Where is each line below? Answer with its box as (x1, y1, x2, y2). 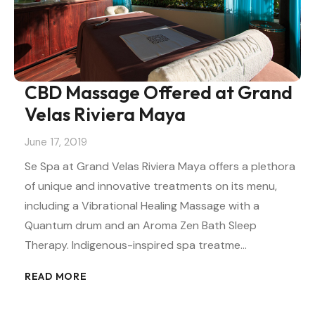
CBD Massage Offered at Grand (25, 81, 292, 105)
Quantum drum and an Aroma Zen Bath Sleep (25, 217, 257, 233)
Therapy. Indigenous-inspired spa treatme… (25, 237, 247, 252)
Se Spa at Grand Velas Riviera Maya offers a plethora (25, 158, 295, 174)
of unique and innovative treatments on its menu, (25, 178, 277, 193)
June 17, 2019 (25, 134, 87, 149)
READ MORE (25, 269, 87, 283)
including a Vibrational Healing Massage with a (25, 198, 259, 213)
